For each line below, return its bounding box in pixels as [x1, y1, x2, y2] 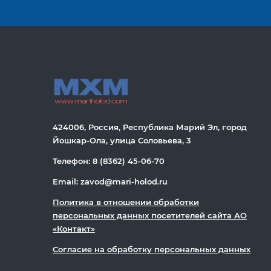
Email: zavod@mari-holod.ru [53, 177, 168, 187]
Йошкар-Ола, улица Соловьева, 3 [53, 135, 191, 146]
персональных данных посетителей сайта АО [53, 211, 247, 221]
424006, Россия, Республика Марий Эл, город [53, 122, 247, 132]
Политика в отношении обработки [53, 197, 199, 207]
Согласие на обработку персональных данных [53, 244, 250, 255]
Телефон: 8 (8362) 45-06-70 [53, 156, 165, 166]
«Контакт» [53, 224, 95, 234]
